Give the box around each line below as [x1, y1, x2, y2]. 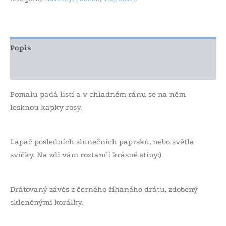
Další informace [10, 65, 72, 74]
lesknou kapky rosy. [10, 103, 82, 112]
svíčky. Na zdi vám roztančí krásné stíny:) [10, 150, 161, 159]
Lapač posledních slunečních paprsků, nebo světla [10, 137, 194, 146]
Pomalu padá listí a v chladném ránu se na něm [10, 90, 186, 99]
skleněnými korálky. [10, 197, 83, 207]
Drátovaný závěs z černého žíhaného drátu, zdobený [10, 184, 198, 194]
